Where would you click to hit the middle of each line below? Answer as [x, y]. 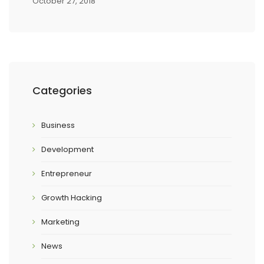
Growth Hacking [72, 198]
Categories [62, 90]
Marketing [60, 222]
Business [58, 125]
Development [67, 149]
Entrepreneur [67, 174]
